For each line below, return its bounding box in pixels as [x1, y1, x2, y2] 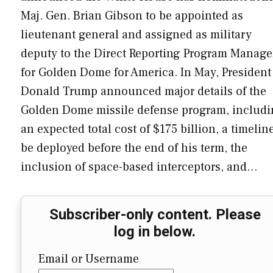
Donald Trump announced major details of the [21, 83, 266, 99]
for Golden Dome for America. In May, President [21, 64, 271, 80]
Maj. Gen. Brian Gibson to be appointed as [21, 7, 243, 24]
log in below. [114, 223, 196, 241]
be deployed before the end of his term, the [21, 140, 247, 156]
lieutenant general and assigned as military [21, 26, 252, 43]
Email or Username [38, 251, 139, 268]
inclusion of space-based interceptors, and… [21, 158, 258, 175]
